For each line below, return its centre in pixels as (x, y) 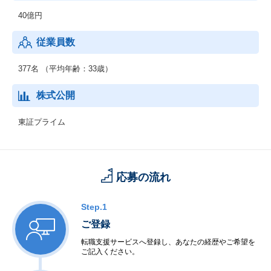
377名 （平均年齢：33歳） (65, 69)
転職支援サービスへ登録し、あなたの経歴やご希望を (168, 242)
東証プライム (42, 122)
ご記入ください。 (110, 252)
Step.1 (94, 207)
